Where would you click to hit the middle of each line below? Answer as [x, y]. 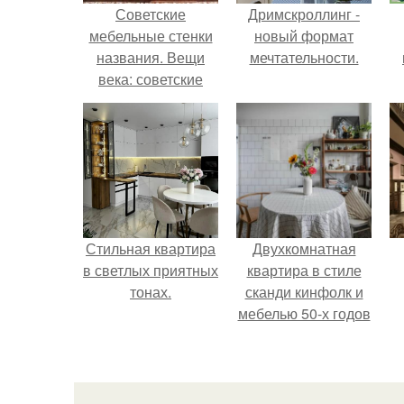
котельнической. [304, 357]
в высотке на [304, 335]
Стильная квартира [151, 248]
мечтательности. [304, 57]
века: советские [151, 79]
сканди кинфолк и [304, 292]
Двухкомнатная [304, 248]
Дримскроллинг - [304, 14]
